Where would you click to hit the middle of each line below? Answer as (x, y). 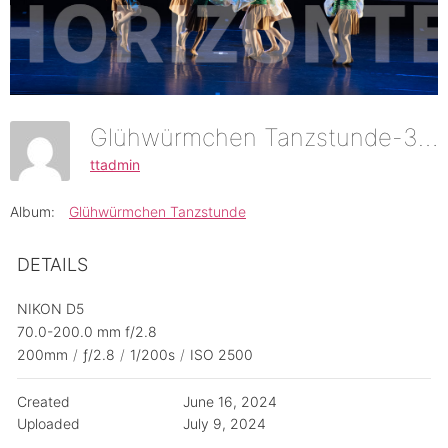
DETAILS (52, 265)
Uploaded (48, 424)
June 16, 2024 (229, 402)
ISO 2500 (221, 355)
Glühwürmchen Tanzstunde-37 (428, 138)
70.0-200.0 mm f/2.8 (87, 332)
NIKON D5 (50, 309)
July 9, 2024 (224, 424)
